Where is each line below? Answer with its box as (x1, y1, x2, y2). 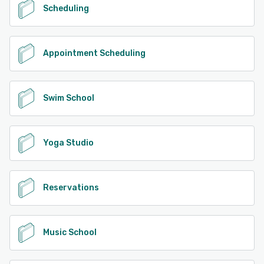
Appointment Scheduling (43, 48, 146, 59)
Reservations (43, 183, 99, 193)
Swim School (43, 93, 94, 104)
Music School (43, 227, 97, 238)
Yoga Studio (43, 138, 94, 148)
